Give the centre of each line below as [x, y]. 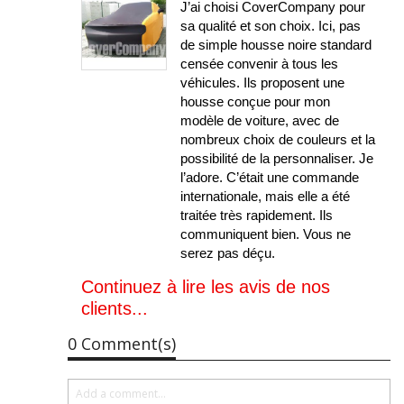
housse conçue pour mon [256, 102]
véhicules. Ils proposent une [263, 83]
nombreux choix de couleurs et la [278, 140]
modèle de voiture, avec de [260, 121]
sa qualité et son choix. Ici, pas [271, 26]
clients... [115, 309]
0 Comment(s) [122, 344]
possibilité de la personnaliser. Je [277, 159]
